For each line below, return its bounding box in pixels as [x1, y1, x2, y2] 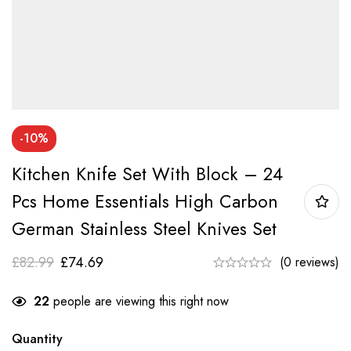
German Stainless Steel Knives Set [12, 215, 277, 242]
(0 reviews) [280, 252, 339, 271]
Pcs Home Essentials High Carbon [12, 187, 278, 215]
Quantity [12, 329, 63, 348]
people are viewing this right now [49, 291, 229, 310]
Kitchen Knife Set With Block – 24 [12, 160, 283, 187]
